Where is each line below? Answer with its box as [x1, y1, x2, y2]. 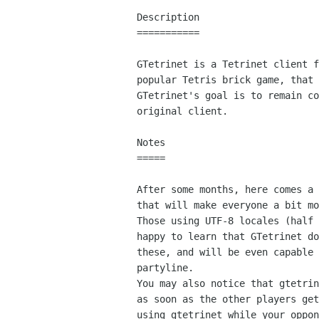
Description [137, 11, 199, 23]
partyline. [137, 262, 194, 274]
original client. [137, 105, 228, 117]
